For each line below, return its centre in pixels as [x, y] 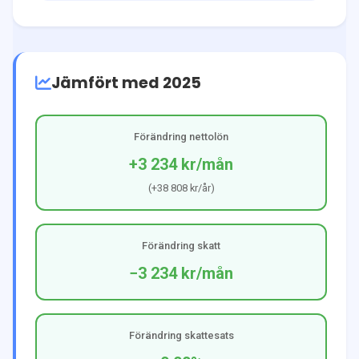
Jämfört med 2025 [126, 83]
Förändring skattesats [181, 335]
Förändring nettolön [181, 136]
